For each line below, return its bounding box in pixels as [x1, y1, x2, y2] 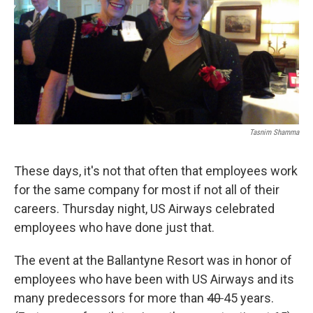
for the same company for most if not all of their [14, 182, 279, 197]
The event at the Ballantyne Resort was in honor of [14, 252, 292, 268]
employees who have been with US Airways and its [14, 271, 294, 286]
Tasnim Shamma [249, 127, 299, 137]
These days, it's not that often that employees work [14, 163, 298, 178]
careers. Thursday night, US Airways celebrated [14, 201, 275, 216]
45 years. [224, 290, 274, 305]
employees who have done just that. [14, 219, 214, 235]
